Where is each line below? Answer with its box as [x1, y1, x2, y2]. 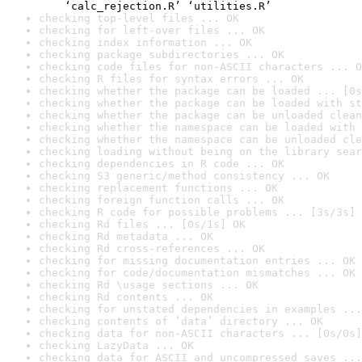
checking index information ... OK [39, 36, 252, 48]
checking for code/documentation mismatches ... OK [39, 267, 356, 279]
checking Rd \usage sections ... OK [39, 279, 259, 291]
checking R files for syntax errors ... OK [39, 73, 304, 85]
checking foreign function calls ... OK [39, 194, 284, 206]
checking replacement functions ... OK [39, 182, 278, 194]
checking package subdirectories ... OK [39, 48, 284, 61]
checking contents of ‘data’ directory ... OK [39, 315, 323, 327]
